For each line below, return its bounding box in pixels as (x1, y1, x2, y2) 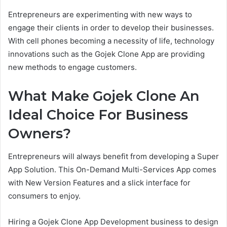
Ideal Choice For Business (8, 106, 188, 123)
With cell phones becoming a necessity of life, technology (8, 36, 214, 46)
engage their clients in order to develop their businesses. (8, 23, 214, 32)
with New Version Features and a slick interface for (8, 177, 191, 187)
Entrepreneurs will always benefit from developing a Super (8, 151, 219, 161)
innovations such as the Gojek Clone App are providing (8, 49, 205, 59)
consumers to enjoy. (8, 191, 81, 201)
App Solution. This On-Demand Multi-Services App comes (8, 164, 216, 174)
